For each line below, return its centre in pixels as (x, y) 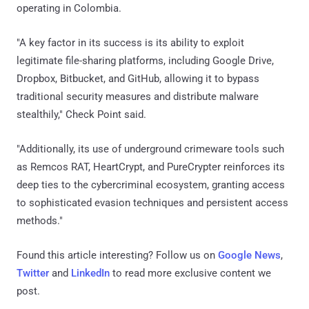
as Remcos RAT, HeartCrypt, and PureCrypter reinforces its (151, 167)
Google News (249, 255)
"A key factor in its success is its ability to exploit (130, 42)
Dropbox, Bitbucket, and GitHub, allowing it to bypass (138, 78)
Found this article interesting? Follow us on (117, 255)
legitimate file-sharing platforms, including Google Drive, (145, 60)
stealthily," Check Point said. (81, 114)
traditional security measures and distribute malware (138, 96)
